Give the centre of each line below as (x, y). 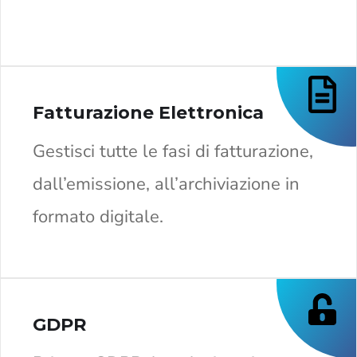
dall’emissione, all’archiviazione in (166, 184)
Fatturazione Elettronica (148, 112)
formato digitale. (98, 216)
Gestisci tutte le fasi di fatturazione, (173, 151)
